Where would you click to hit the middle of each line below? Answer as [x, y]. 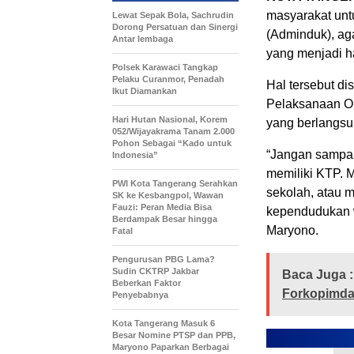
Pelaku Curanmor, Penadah [168, 79]
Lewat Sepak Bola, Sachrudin [173, 15]
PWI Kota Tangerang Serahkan [175, 184]
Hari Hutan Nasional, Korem [170, 120]
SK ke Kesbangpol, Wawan [168, 196]
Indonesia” [135, 155]
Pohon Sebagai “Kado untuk [172, 143]
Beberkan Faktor [147, 283]
